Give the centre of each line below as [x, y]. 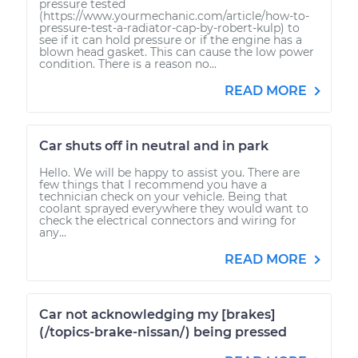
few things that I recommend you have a [153, 184]
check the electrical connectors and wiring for [168, 220]
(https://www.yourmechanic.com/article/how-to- [174, 16]
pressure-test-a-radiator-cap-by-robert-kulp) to [169, 28]
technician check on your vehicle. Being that [163, 196]
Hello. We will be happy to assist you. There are [169, 172]
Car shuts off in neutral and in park [154, 145]
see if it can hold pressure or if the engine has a [171, 40]
